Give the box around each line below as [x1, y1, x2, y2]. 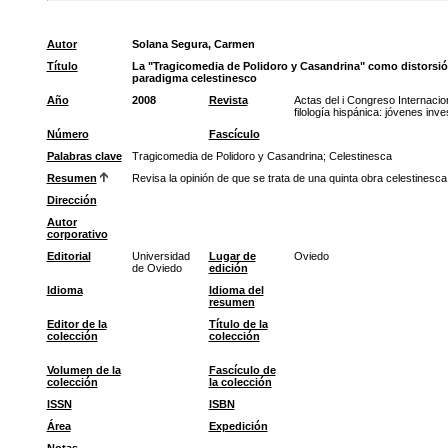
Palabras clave [46, 150, 122, 162]
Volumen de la [46, 364, 121, 376]
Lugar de [208, 250, 256, 262]
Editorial [46, 250, 91, 262]
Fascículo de [208, 364, 276, 376]
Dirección [46, 194, 97, 206]
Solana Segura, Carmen [131, 38, 255, 50]
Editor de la [46, 318, 107, 330]
